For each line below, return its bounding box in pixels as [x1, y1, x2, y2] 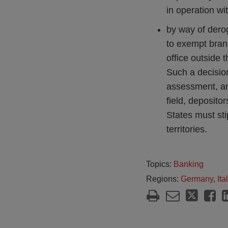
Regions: [146, 175, 181, 183]
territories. [166, 124, 207, 134]
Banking [174, 160, 204, 168]
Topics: [146, 160, 174, 168]
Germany [181, 175, 213, 183]
